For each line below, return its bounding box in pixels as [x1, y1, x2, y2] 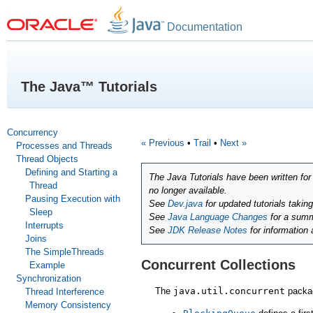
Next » [220, 138, 247, 148]
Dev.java [168, 198, 203, 210]
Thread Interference [24, 286, 104, 297]
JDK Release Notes [168, 225, 247, 236]
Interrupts [24, 220, 64, 231]
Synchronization [15, 273, 81, 284]
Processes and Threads [15, 140, 112, 151]
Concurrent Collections [141, 256, 296, 272]
